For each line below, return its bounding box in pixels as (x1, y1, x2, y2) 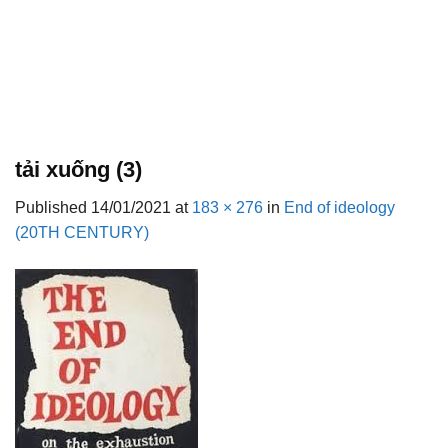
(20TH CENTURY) (15, 224, 149, 242)
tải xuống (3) (15, 157, 142, 182)
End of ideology (284, 199, 395, 217)
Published (15, 199, 91, 217)
